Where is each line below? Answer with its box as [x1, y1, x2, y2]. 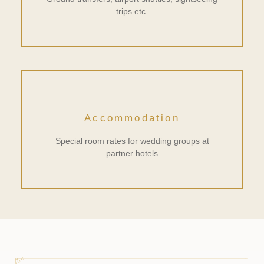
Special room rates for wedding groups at [55, 136, 209, 146]
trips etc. [116, 6, 148, 16]
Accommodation [84, 112, 180, 124]
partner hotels [106, 148, 158, 158]
